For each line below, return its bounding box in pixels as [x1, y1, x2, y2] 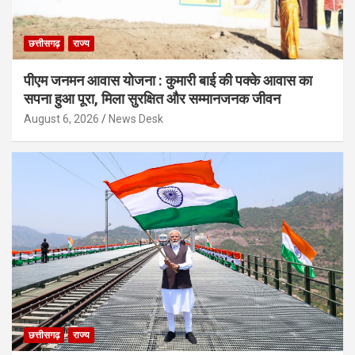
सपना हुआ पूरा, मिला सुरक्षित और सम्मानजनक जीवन [24, 90, 281, 107]
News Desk [109, 112, 163, 125]
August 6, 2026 [24, 112, 99, 125]
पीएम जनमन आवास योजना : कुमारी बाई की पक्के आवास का [24, 71, 312, 89]
